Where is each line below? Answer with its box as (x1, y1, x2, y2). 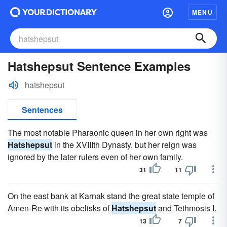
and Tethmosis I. (156, 202, 216, 214)
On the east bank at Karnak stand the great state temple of (8, 190, 214, 202)
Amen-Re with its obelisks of (8, 202, 111, 214)
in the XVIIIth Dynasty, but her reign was (52, 139, 197, 150)
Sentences (21, 104, 63, 116)
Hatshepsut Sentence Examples (8, 57, 191, 74)
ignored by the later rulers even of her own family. (8, 151, 183, 163)
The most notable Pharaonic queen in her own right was (8, 127, 208, 138)
